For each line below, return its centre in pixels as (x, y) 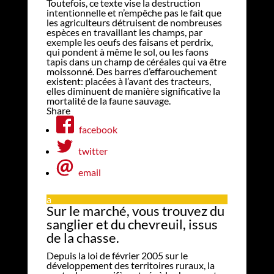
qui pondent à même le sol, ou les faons (127, 51)
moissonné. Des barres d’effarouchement (131, 71)
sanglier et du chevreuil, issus (132, 224)
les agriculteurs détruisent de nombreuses (134, 22)
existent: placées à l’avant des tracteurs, (128, 81)
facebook (98, 129)
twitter (93, 150)
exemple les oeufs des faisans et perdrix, (129, 42)
